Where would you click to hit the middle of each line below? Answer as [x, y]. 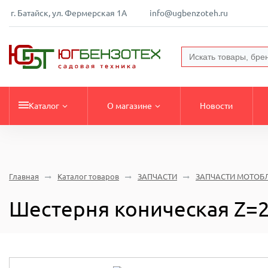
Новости [216, 106]
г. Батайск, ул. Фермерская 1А [69, 13]
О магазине [129, 106]
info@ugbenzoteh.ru [188, 13]
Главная [24, 176]
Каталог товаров [88, 176]
